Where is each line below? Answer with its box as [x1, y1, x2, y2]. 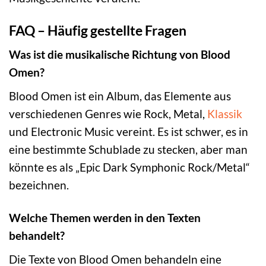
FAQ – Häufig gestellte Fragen [9, 21, 186, 39]
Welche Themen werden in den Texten [9, 210, 201, 224]
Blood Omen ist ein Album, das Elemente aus [9, 89, 231, 103]
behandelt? [9, 228, 65, 242]
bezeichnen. [9, 178, 69, 192]
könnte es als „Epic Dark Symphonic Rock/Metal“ [9, 160, 250, 175]
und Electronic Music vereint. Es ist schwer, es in [9, 125, 248, 139]
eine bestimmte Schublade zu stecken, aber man [9, 142, 248, 157]
